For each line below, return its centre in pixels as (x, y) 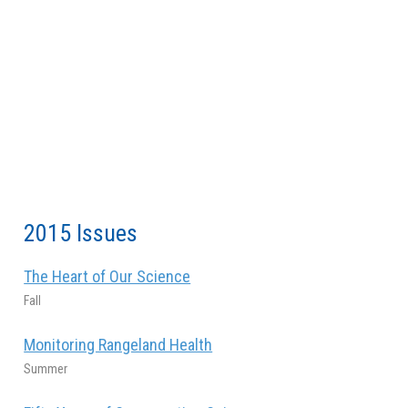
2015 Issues (81, 233)
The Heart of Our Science (107, 276)
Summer (46, 368)
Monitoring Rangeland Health (118, 344)
